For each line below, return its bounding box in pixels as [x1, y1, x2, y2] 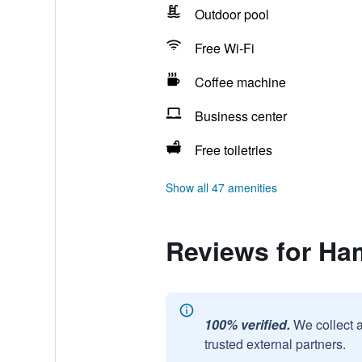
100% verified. [204, 315, 290, 334]
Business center [194, 107, 287, 125]
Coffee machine [194, 73, 286, 91]
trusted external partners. [204, 335, 346, 353]
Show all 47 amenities [165, 179, 277, 196]
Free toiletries [194, 141, 272, 159]
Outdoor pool [194, 5, 269, 23]
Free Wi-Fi [194, 39, 255, 57]
